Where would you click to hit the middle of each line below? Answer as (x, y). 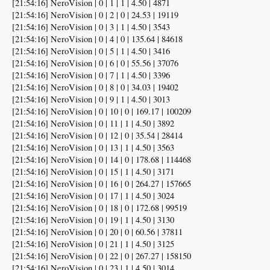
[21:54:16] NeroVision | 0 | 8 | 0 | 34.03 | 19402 (95, 87)
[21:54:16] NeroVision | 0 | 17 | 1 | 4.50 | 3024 (93, 196)
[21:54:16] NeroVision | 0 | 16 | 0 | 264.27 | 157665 (102, 184)
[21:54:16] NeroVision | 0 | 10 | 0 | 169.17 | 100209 (102, 111)
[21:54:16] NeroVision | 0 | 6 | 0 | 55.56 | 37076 (95, 63)
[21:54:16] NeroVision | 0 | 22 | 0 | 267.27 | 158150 (102, 256)
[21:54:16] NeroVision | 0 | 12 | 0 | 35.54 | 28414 (97, 136)
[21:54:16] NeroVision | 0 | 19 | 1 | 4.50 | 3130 (93, 220)
